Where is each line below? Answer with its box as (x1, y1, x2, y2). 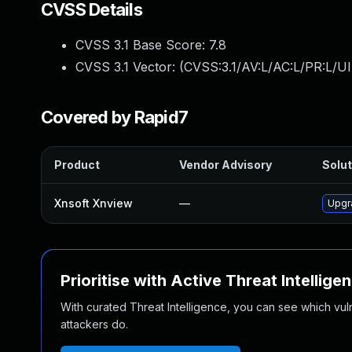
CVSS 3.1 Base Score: (75, 37, 209, 53)
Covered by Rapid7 (41, 107, 189, 127)
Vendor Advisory (179, 158, 272, 171)
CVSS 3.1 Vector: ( (75, 59, 184, 75)
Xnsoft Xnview (54, 196, 133, 210)
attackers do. (60, 317, 128, 331)
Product (54, 158, 100, 171)
